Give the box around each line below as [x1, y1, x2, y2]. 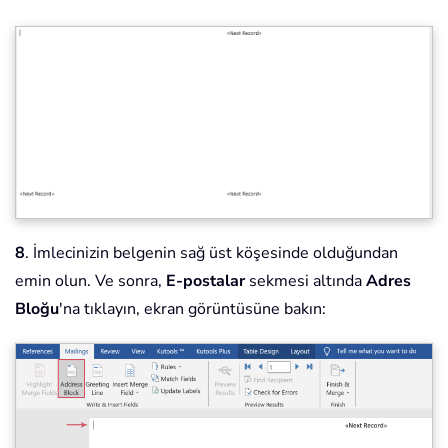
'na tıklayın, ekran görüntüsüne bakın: [59, 297, 326, 320]
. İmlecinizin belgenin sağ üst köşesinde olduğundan [25, 241, 398, 264]
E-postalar [166, 269, 245, 292]
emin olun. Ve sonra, [15, 269, 166, 292]
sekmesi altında [245, 269, 366, 292]
